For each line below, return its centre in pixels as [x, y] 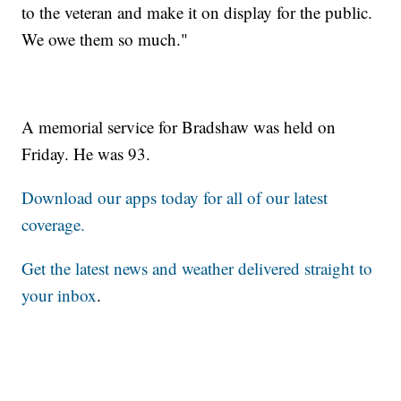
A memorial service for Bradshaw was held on [179, 127]
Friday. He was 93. [86, 154]
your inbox [60, 295]
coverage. [54, 225]
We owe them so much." [105, 39]
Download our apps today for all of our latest [175, 198]
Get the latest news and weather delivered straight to [197, 269]
